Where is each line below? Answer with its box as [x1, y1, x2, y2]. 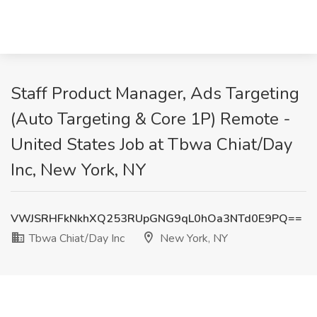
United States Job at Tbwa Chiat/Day [11, 133, 292, 156]
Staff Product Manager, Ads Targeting [11, 82, 299, 105]
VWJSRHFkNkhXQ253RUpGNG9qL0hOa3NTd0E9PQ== [11, 211, 302, 226]
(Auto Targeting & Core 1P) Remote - [11, 108, 291, 130]
